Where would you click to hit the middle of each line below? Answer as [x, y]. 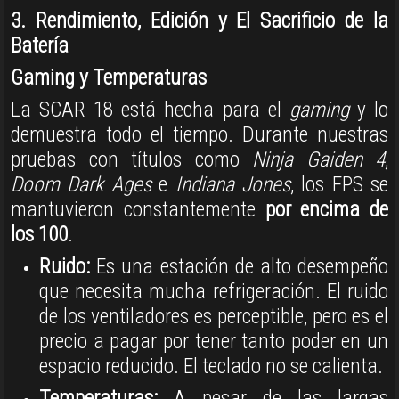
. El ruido [352, 292]
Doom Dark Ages [81, 185]
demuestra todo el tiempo [119, 135]
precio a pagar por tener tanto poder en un [214, 342]
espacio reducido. [111, 366]
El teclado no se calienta [281, 366]
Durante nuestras [315, 135]
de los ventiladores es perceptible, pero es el [214, 317]
